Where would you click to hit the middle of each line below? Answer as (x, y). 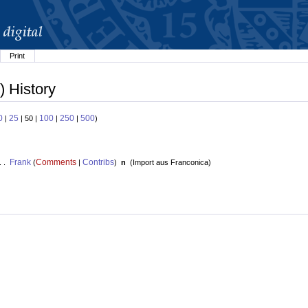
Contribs (98, 163)
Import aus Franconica (170, 163)
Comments (56, 163)
